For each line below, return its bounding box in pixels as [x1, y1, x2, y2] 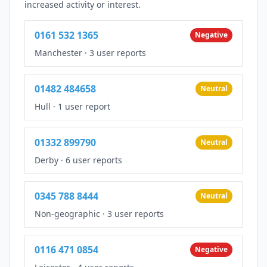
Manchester [35, 46, 82, 58]
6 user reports [66, 154, 122, 166]
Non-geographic [35, 207, 100, 219]
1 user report [58, 100, 110, 112]
